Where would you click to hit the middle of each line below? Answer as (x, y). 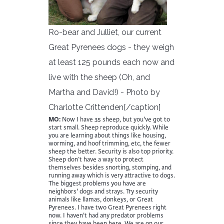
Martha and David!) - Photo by (104, 92)
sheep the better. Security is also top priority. (111, 151)
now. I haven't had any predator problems (106, 215)
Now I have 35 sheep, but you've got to (115, 119)
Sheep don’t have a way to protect (96, 159)
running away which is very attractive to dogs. (112, 175)
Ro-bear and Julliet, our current (105, 32)
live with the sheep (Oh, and (99, 77)
